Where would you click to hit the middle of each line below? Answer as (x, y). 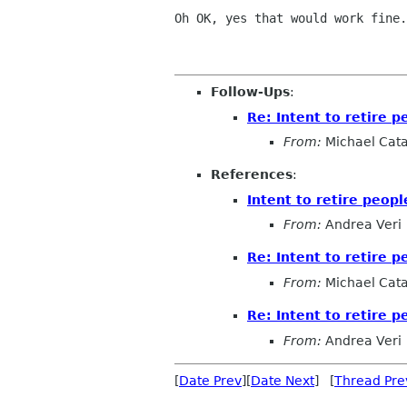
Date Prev (210, 380)
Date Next (283, 380)
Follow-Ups (250, 92)
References (252, 175)
